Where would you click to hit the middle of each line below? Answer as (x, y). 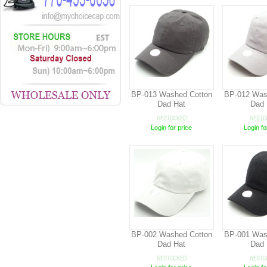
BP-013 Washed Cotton (172, 94)
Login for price (172, 128)
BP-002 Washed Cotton (172, 235)
